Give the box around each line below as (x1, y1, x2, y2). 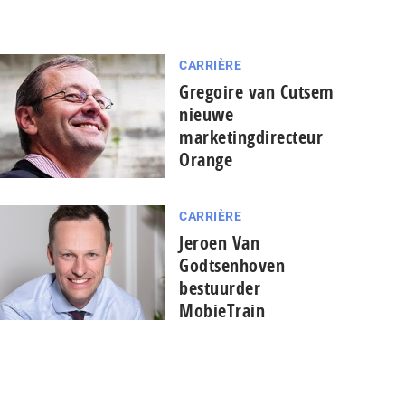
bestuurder (179, 275, 261, 300)
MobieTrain (179, 297, 266, 323)
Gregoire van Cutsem (179, 80, 334, 104)
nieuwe (179, 102, 234, 127)
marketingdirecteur (179, 125, 324, 149)
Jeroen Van (179, 230, 260, 255)
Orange (179, 147, 233, 172)
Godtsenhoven (179, 252, 286, 278)
